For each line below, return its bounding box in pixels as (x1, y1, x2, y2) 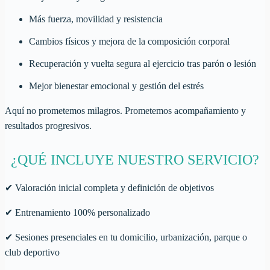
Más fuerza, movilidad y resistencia (29, 13, 163, 24)
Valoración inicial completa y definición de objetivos (13, 182, 214, 193)
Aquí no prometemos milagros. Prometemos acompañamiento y (5, 105, 246, 116)
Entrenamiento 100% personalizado (13, 207, 150, 218)
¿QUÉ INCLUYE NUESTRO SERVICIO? (11, 151, 259, 168)
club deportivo (5, 246, 60, 257)
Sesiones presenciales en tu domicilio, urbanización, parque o (13, 231, 247, 242)
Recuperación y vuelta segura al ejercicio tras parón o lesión (29, 58, 256, 69)
